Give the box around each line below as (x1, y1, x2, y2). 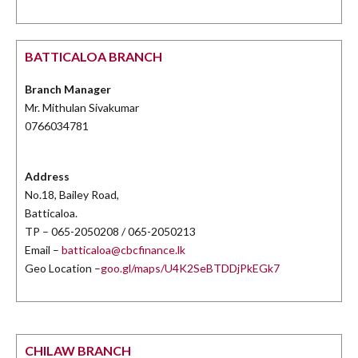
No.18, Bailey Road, (25, 188, 119, 202)
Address (25, 169, 70, 184)
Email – (25, 243, 62, 257)
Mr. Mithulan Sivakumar (25, 101, 139, 115)
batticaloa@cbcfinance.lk (62, 243, 185, 257)
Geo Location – (25, 261, 101, 276)
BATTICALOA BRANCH (25, 49, 162, 65)
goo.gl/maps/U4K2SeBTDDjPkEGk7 (101, 261, 280, 276)
